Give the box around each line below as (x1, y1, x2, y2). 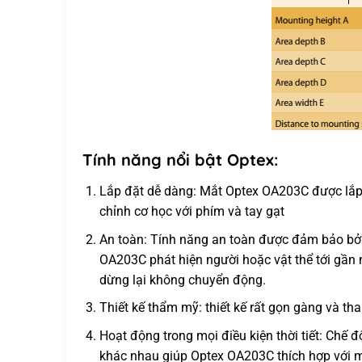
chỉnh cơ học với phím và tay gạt (99, 204, 284, 220)
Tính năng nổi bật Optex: (82, 149, 278, 170)
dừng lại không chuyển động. (99, 271, 266, 288)
